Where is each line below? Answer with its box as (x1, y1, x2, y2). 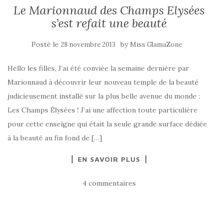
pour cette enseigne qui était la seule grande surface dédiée (7, 119, 207, 128)
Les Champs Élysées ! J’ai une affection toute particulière (7, 106, 198, 114)
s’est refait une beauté (51, 15, 167, 31)
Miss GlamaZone (129, 40, 182, 49)
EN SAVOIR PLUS (78, 155, 140, 163)
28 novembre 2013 (60, 40, 115, 49)
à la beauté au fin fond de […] (7, 133, 102, 142)
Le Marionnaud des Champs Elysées (13, 2, 205, 18)
